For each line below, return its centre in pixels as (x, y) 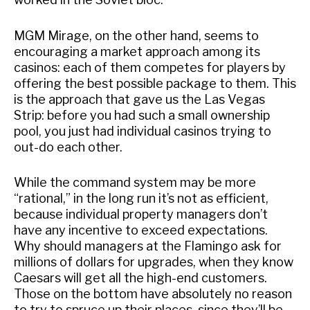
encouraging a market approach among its (137, 51)
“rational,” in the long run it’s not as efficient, (141, 199)
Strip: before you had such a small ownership (142, 115)
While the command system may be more (135, 183)
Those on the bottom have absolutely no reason (153, 294)
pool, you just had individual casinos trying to (143, 131)
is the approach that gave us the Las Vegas (139, 99)
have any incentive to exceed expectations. (141, 230)
